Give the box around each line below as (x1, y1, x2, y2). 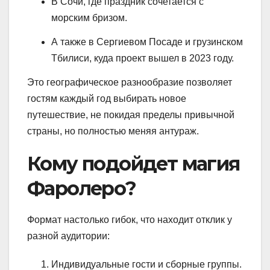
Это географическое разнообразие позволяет (27, 77, 232, 87)
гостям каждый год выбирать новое (27, 93, 186, 104)
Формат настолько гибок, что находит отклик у (27, 214, 232, 225)
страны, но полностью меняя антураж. (27, 125, 199, 136)
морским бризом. (51, 13, 127, 24)
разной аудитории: (27, 230, 110, 241)
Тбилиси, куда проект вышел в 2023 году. (51, 52, 234, 63)
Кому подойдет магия (27, 151, 240, 175)
